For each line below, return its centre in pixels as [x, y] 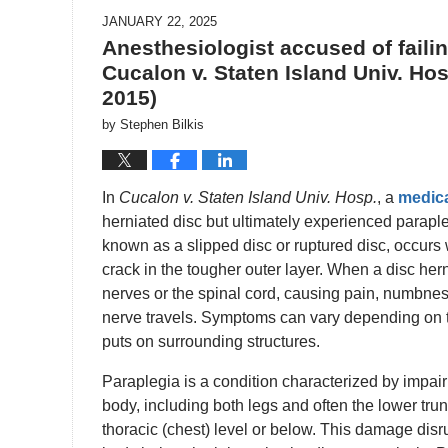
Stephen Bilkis [162, 124]
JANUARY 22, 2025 [159, 21]
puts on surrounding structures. [211, 341]
